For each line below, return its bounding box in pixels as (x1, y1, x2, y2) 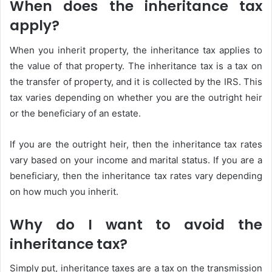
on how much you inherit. (10, 185, 118, 197)
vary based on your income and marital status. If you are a (10, 154, 262, 166)
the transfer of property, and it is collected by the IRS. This (10, 75, 262, 87)
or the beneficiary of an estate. (10, 107, 141, 119)
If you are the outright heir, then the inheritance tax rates (10, 138, 262, 150)
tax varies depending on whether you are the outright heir (10, 91, 262, 103)
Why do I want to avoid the (10, 214, 262, 234)
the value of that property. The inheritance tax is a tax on (10, 59, 262, 72)
